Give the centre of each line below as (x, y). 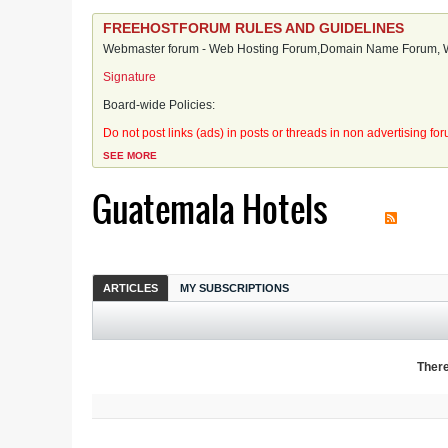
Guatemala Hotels (210, 209)
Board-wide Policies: (159, 105)
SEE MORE (130, 155)
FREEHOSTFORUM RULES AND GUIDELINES (253, 28)
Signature (129, 77)
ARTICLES (130, 288)
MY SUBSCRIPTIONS (234, 288)
